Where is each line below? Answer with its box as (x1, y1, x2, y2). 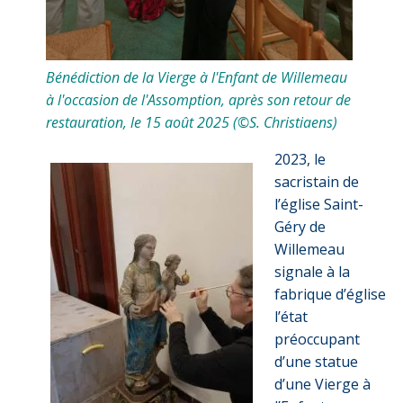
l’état (274, 306, 308, 327)
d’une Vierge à (274, 373, 371, 394)
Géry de (274, 216, 326, 237)
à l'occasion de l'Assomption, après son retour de (46, 89, 351, 110)
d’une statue (274, 351, 358, 372)
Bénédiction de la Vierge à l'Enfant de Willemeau (46, 67, 347, 87)
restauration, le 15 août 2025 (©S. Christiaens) (46, 112, 337, 132)
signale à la (274, 261, 350, 282)
